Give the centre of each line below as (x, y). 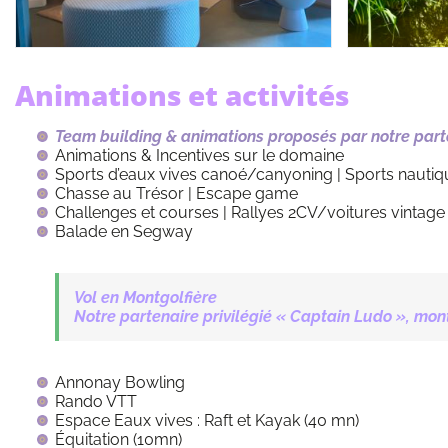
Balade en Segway (124, 232)
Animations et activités (182, 95)
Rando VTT (96, 402)
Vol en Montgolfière (145, 298)
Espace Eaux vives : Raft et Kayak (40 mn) (207, 421)
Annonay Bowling (120, 383)
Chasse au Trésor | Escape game (176, 194)
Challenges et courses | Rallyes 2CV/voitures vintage (250, 213)
